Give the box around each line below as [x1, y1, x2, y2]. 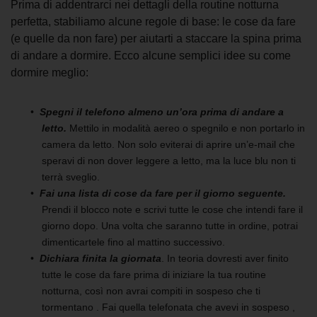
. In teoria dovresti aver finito [161, 253, 289, 265]
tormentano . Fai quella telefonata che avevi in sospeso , [42, 301, 295, 313]
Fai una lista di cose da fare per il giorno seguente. [40, 188, 286, 200]
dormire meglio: [11, 67, 88, 79]
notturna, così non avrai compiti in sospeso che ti [42, 285, 260, 297]
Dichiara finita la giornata [40, 253, 161, 265]
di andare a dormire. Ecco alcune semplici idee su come [11, 50, 291, 62]
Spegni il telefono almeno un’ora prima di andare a [40, 106, 284, 118]
